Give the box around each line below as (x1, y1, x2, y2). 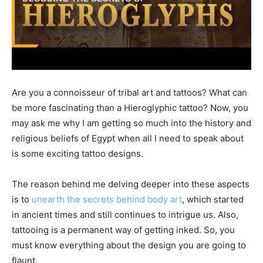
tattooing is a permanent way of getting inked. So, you (12, 224, 235, 236)
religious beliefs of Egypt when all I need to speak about (12, 133, 244, 144)
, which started (182, 194, 244, 205)
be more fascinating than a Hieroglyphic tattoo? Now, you (12, 102, 248, 114)
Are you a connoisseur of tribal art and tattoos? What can (12, 87, 247, 99)
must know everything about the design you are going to (12, 240, 246, 251)
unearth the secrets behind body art (32, 194, 182, 205)
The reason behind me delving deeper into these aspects (12, 178, 249, 190)
